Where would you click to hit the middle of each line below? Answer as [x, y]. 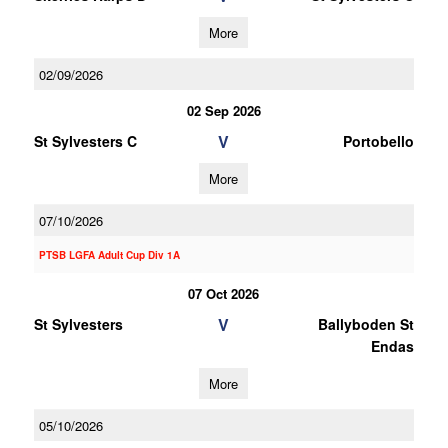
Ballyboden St [365, 324]
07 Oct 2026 [224, 293]
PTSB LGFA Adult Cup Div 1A [109, 255]
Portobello [378, 141]
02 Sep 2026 [223, 110]
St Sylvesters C [85, 141]
